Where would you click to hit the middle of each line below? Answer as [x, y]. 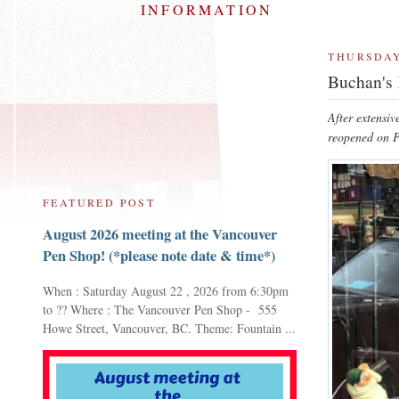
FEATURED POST [99, 202]
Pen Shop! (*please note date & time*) [159, 256]
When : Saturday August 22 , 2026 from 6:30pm [166, 290]
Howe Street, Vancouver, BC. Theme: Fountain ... [169, 328]
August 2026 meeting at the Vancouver [160, 235]
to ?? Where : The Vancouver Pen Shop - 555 [160, 309]
